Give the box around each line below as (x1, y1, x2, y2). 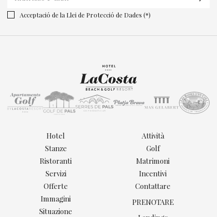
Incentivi (139, 169, 167, 179)
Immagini (41, 194, 71, 204)
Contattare (135, 181, 171, 191)
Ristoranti (40, 156, 72, 166)
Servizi (45, 169, 66, 179)
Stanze (45, 143, 67, 154)
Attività (141, 131, 164, 141)
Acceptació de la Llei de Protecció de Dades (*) (20, 10, 151, 19)
